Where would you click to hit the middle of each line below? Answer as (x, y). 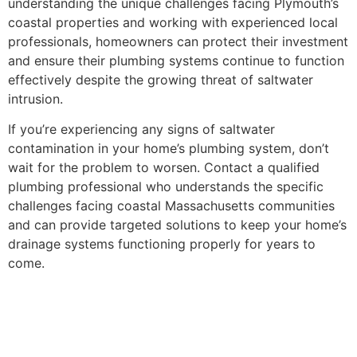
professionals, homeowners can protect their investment (178, 41)
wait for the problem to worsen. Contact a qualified (164, 168)
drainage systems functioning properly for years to (162, 244)
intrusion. (35, 98)
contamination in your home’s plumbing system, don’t (169, 149)
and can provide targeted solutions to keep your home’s (177, 225)
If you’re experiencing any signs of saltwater (141, 129)
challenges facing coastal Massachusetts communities (171, 206)
